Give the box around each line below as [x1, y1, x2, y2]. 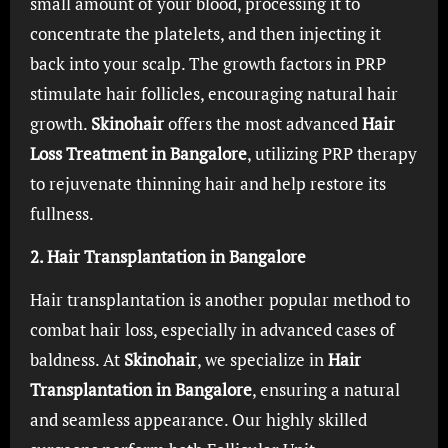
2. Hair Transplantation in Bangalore [29, 245, 306, 268]
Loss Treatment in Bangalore [29, 142, 247, 165]
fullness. [29, 202, 94, 225]
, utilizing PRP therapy [246, 142, 417, 165]
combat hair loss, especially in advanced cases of [29, 318, 395, 341]
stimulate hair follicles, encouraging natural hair [29, 82, 398, 105]
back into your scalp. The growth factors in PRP [29, 52, 386, 75]
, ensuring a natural [251, 378, 400, 401]
